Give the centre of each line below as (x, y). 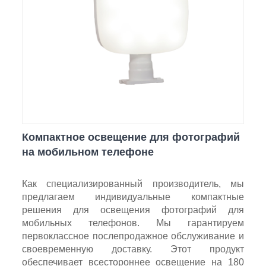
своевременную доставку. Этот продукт (133, 249)
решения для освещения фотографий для (133, 210)
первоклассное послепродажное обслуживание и (133, 236)
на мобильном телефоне (88, 152)
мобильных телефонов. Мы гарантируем (133, 223)
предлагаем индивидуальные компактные (133, 197)
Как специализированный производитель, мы (133, 183)
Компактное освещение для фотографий (131, 137)
